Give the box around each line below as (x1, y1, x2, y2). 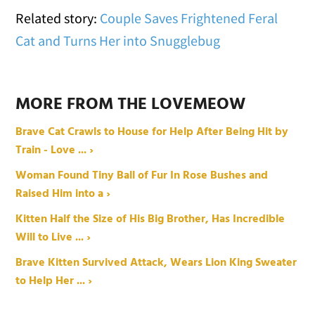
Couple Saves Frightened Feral (100, 9, 278, 27)
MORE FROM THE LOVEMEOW (15, 91, 246, 119)
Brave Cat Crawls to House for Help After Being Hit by (15, 123, 289, 142)
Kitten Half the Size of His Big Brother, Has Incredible (15, 210, 285, 229)
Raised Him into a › (15, 185, 111, 204)
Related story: (15, 9, 101, 27)
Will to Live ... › (15, 229, 91, 247)
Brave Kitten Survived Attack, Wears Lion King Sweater (15, 254, 297, 273)
